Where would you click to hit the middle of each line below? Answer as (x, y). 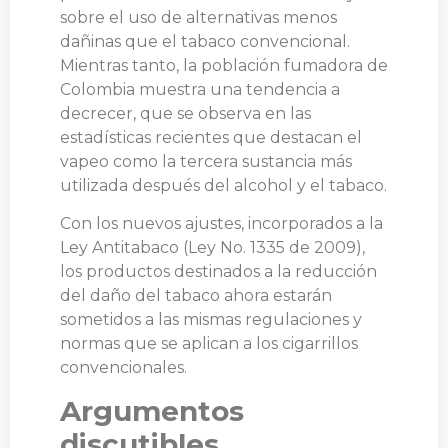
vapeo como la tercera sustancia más (206, 161)
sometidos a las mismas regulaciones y (211, 320)
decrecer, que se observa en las (185, 113)
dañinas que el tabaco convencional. (205, 41)
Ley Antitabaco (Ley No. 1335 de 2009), (212, 248)
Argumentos (152, 410)
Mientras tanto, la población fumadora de (224, 65)
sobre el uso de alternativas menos (198, 17)
